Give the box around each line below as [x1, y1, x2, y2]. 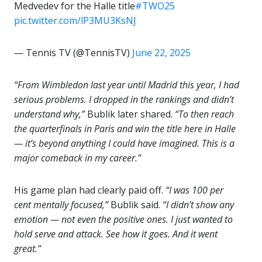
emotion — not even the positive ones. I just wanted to [14, 213, 233, 226]
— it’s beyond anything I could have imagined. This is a [14, 137, 235, 150]
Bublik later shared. [85, 108, 175, 121]
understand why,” [14, 108, 85, 121]
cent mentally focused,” [14, 198, 108, 212]
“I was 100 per [166, 184, 223, 197]
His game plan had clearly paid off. [14, 184, 166, 197]
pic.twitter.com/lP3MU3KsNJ [14, 14, 136, 27]
